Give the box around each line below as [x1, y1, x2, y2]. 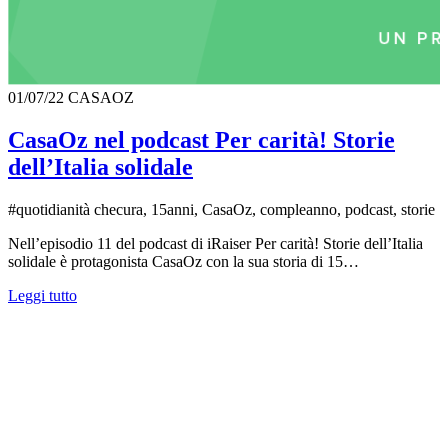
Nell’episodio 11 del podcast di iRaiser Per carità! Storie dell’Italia [8, 234, 423, 252]
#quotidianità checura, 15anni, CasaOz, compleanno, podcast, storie [8, 200, 435, 218]
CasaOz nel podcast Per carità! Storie [8, 126, 395, 153]
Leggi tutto [8, 286, 77, 304]
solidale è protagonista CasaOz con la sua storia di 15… [8, 252, 359, 270]
